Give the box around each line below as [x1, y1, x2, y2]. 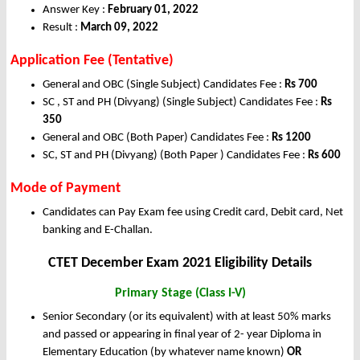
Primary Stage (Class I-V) [114, 287, 246, 301]
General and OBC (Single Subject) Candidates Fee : [43, 79, 284, 92]
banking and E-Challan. [43, 224, 153, 237]
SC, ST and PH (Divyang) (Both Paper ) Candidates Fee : [43, 149, 308, 162]
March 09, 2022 [78, 22, 158, 35]
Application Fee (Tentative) [10, 53, 174, 69]
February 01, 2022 [108, 4, 198, 17]
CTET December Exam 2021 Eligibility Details [48, 256, 312, 272]
